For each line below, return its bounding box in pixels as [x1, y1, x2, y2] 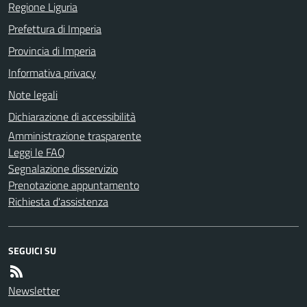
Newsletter [8, 282, 60, 299]
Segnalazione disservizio [8, 160, 118, 177]
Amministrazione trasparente [8, 127, 141, 144]
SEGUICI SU [8, 243, 56, 258]
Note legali [8, 86, 58, 103]
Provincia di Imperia [8, 42, 96, 59]
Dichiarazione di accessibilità [8, 108, 136, 125]
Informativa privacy [8, 64, 96, 81]
